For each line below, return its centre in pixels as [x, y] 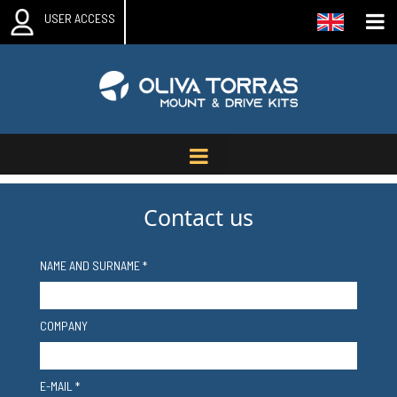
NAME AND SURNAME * [93, 265]
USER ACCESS [80, 18]
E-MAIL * [60, 385]
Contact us [198, 217]
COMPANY [64, 325]
